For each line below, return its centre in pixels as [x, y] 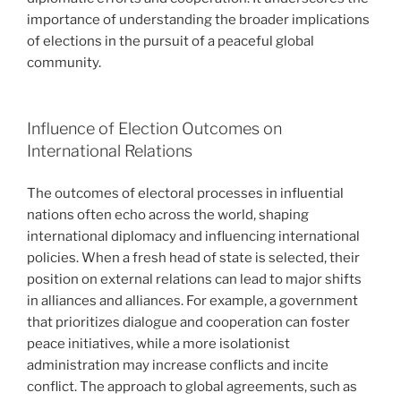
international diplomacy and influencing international [193, 236]
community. [64, 62]
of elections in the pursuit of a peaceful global [171, 41]
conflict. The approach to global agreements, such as [192, 386]
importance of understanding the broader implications [198, 19]
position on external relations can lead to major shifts [194, 279]
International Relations [110, 151]
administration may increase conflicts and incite [178, 365]
